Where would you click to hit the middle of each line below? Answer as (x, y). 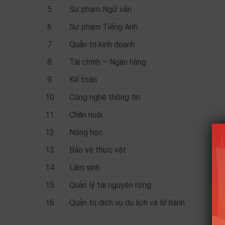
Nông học (86, 132)
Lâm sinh (84, 167)
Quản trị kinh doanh (102, 44)
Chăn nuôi (86, 115)
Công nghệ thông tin (104, 97)
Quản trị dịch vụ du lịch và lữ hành (127, 203)
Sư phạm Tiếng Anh (103, 27)
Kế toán (83, 80)
